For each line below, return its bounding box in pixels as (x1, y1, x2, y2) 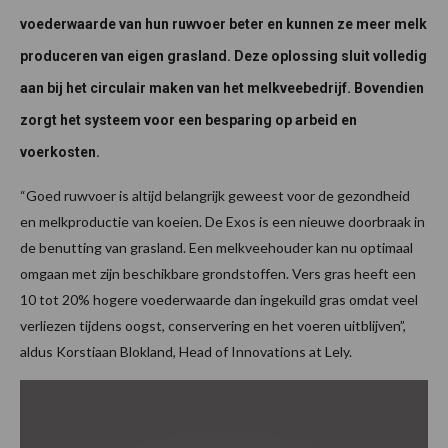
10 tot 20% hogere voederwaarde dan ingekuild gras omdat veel (20, 291, 418, 309)
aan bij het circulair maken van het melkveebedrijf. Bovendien (20, 80, 424, 97)
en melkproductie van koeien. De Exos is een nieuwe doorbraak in (20, 213, 425, 231)
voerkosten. (20, 144, 100, 161)
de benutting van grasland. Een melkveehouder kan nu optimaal (20, 239, 413, 257)
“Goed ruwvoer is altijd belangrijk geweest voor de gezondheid (20, 187, 410, 205)
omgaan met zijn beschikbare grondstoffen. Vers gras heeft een (20, 265, 416, 283)
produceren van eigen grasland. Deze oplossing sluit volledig (20, 48, 427, 65)
